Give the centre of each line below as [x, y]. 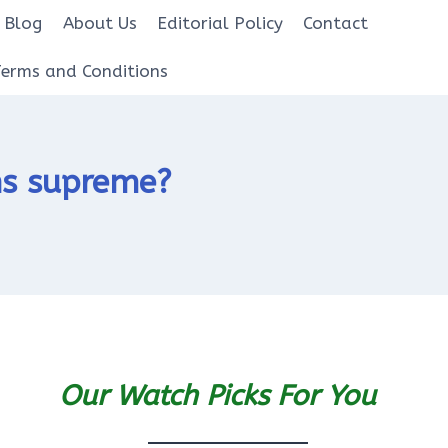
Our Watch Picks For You [218, 395]
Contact [336, 23]
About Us [99, 23]
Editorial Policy [220, 23]
